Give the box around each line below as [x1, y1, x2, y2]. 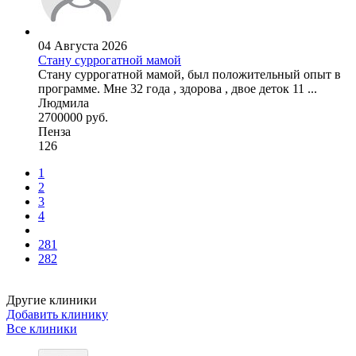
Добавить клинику [6, 308, 108, 322]
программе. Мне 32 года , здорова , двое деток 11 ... [38, 82, 317, 96]
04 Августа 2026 [38, 39, 127, 53]
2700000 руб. [38, 110, 108, 125]
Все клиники [6, 322, 77, 336]
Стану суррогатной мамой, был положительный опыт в [38, 68, 341, 82]
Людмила [38, 96, 89, 110]
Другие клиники [6, 293, 97, 308]
